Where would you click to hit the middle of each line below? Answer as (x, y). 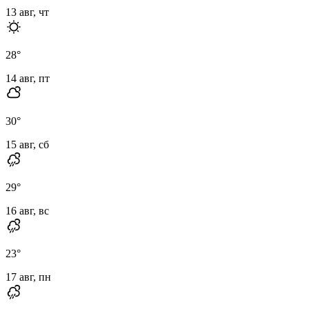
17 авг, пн (28, 277)
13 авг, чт (27, 12)
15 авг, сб (27, 144)
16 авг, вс (27, 210)
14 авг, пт (28, 78)
